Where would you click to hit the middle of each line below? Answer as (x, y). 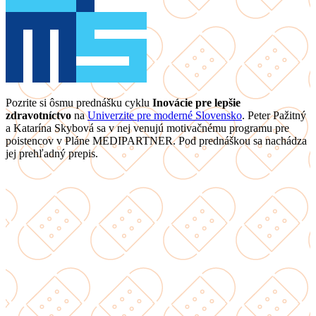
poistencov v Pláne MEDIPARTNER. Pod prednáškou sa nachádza (156, 140)
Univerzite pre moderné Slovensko (165, 115)
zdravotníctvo (38, 115)
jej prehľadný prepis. (52, 153)
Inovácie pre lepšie (196, 102)
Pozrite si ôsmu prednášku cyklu (79, 102)
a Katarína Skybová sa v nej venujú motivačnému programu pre (147, 128)
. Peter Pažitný (274, 115)
